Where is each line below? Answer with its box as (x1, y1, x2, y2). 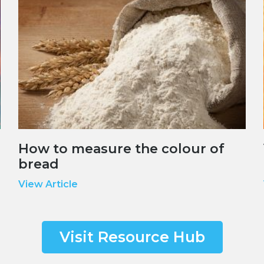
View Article (18, 179, 78, 190)
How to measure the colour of (18, 141, 225, 157)
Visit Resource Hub (59, 228, 205, 246)
